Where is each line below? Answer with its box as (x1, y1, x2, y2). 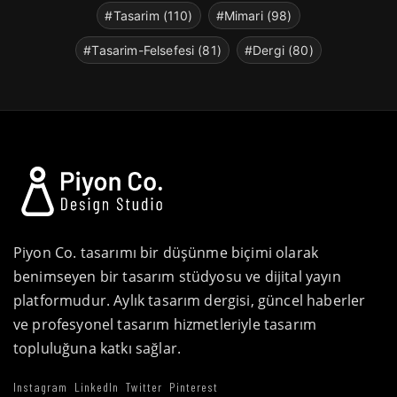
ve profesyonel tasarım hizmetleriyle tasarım (13, 314, 317, 334)
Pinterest (169, 378, 218, 394)
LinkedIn (74, 378, 119, 394)
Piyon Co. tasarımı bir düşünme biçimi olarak (13, 242, 319, 262)
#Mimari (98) (215, 7, 292, 23)
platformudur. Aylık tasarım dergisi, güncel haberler (13, 290, 366, 310)
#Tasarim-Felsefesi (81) (83, 42, 222, 58)
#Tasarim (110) (105, 7, 193, 23)
